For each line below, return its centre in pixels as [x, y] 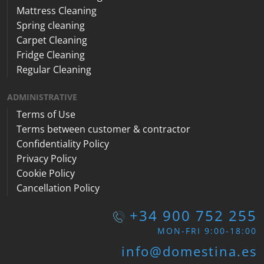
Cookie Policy [46, 173]
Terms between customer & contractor [103, 129]
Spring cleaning [51, 25]
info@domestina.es [189, 251]
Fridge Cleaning [51, 55]
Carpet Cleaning [52, 40]
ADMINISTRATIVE [42, 97]
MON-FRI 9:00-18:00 [207, 230]
